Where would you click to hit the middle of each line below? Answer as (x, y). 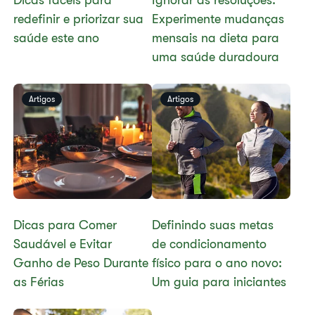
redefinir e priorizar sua (79, 19)
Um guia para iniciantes (219, 282)
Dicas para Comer (65, 225)
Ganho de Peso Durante (81, 263)
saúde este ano (57, 38)
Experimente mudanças (218, 19)
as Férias (39, 282)
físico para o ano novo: (217, 263)
